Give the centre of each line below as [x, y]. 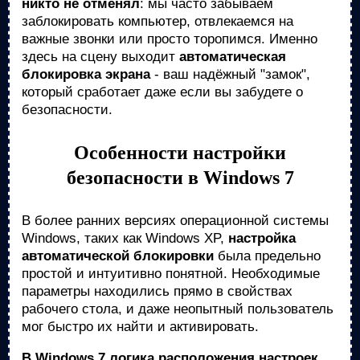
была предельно [267, 256]
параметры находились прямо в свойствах [157, 291]
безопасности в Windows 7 [180, 178]
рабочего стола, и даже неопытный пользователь [178, 309]
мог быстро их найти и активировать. [140, 327]
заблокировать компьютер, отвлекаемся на [157, 21]
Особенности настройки [180, 153]
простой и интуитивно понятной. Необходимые [171, 274]
